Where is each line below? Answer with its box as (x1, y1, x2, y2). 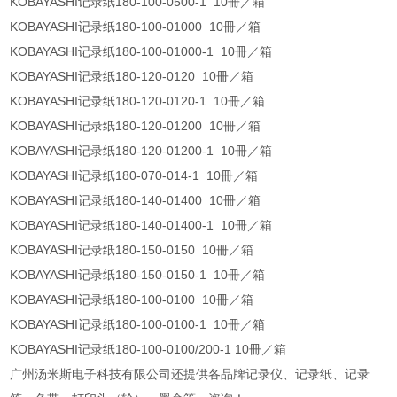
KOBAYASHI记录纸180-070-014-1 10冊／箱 (10, 168, 262, 183)
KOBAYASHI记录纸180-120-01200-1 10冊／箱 (10, 144, 276, 159)
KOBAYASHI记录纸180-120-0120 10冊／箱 (10, 69, 258, 84)
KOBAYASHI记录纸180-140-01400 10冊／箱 (10, 193, 265, 208)
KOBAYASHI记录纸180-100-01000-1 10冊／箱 (10, 44, 276, 59)
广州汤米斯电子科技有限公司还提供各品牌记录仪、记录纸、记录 (10, 367, 370, 382)
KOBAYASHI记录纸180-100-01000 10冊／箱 (10, 19, 265, 35)
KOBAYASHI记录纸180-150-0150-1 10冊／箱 (10, 268, 269, 283)
